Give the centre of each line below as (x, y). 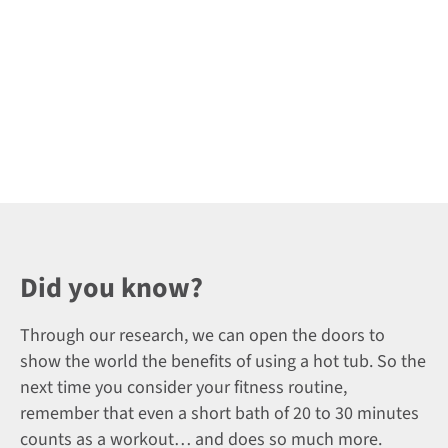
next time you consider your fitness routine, (183, 387)
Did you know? (111, 287)
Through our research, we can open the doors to (202, 335)
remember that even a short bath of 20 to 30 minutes (219, 413)
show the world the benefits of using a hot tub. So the (223, 361)
